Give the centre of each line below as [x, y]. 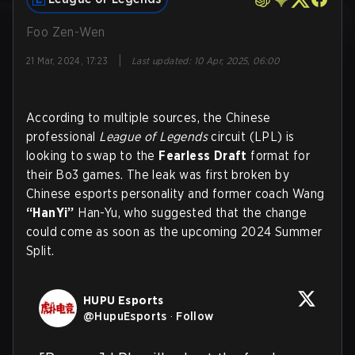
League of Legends [155, 137]
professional [63, 137]
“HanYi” [50, 213]
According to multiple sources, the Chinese [149, 118]
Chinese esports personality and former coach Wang [176, 194]
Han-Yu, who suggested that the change [191, 213]
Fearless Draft [205, 156]
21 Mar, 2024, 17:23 [67, 61]
